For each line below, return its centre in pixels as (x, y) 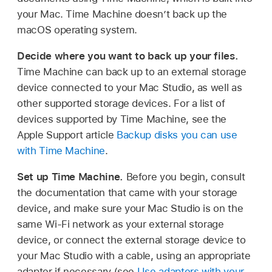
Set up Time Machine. (72, 176)
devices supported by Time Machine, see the (122, 119)
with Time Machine (61, 150)
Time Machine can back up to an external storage (132, 71)
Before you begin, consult (185, 176)
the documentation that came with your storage (127, 192)
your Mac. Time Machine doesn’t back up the (122, 14)
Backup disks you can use (177, 134)
